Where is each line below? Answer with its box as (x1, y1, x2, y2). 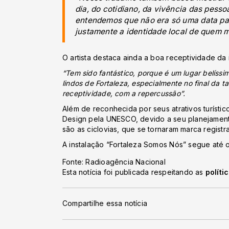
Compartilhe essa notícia (62, 199, 148, 208)
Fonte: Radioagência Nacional (62, 157, 166, 166)
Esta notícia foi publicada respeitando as (62, 167, 205, 176)
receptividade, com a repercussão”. (62, 88, 186, 98)
